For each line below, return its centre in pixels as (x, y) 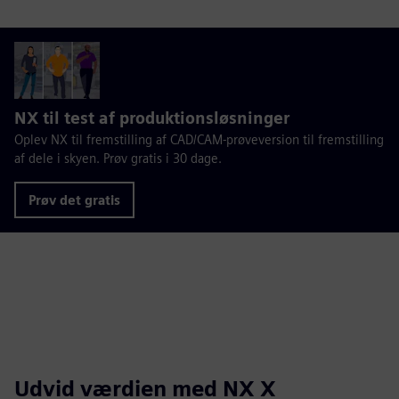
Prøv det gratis (74, 199)
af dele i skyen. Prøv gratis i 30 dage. (118, 158)
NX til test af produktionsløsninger (152, 118)
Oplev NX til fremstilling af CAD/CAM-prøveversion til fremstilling (199, 139)
